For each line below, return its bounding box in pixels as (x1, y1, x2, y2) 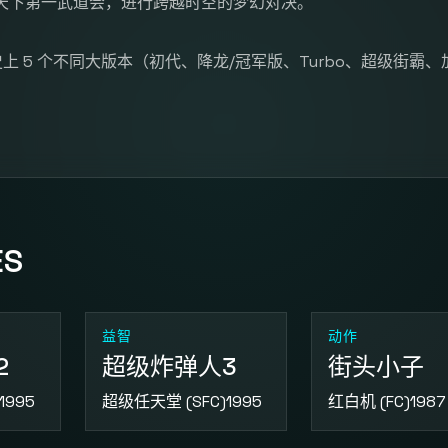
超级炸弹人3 (101, 351, 237, 382)
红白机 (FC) (328, 391, 411, 412)
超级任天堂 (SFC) (101, 391, 226, 412)
